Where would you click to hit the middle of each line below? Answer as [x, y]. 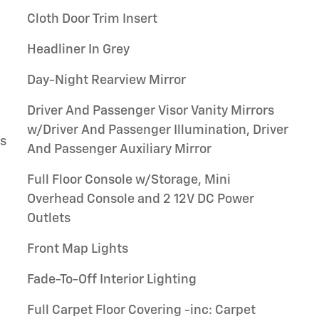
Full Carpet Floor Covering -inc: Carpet [141, 310]
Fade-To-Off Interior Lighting [113, 280]
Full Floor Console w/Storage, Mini [129, 180]
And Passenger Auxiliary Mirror [119, 150]
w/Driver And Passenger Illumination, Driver [158, 130]
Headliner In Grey [78, 50]
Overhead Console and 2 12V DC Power [141, 199]
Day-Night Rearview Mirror [106, 80]
